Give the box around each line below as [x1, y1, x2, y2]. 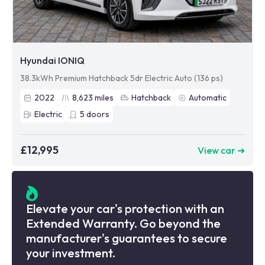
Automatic [189, 92, 227, 104]
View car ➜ [198, 144, 245, 156]
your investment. [26, 245, 115, 261]
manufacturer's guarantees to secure [26, 231, 227, 246]
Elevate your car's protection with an [26, 201, 224, 216]
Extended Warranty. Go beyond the [26, 216, 221, 231]
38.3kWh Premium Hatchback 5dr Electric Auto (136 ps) [20, 73, 223, 84]
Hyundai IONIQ [20, 54, 85, 67]
